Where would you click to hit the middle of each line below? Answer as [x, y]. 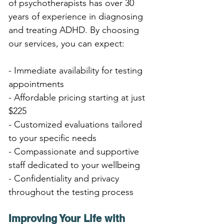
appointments [36, 84]
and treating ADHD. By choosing [75, 30]
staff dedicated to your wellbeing [74, 165]
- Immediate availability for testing [77, 70]
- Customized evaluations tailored [76, 124]
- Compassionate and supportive [75, 151]
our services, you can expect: [66, 43]
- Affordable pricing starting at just [78, 97]
